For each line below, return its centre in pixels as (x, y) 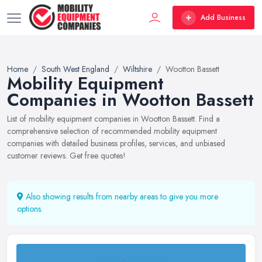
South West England (75, 69)
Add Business (223, 18)
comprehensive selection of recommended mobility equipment (112, 131)
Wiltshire (137, 69)
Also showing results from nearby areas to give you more (121, 196)
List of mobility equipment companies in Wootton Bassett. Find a (113, 119)
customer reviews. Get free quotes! (66, 156)
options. (30, 209)
